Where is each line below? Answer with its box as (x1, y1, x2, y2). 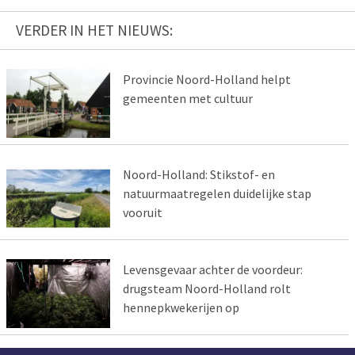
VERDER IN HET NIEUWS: (16, 21, 173, 40)
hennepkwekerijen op (122, 299, 239, 315)
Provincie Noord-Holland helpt (122, 71, 291, 88)
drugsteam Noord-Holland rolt (122, 280, 291, 296)
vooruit (122, 204, 162, 220)
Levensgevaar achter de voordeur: (122, 261, 303, 277)
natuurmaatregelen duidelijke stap (122, 185, 311, 201)
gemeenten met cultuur (122, 90, 253, 107)
